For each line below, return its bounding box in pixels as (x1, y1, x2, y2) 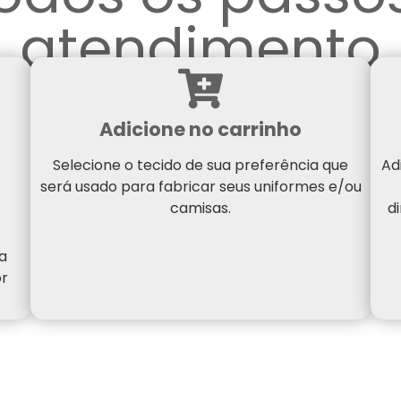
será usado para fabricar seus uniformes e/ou (39, 175, 362, 197)
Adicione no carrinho (99, 115, 302, 142)
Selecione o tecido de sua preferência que (53, 154, 348, 175)
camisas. (170, 197, 231, 218)
